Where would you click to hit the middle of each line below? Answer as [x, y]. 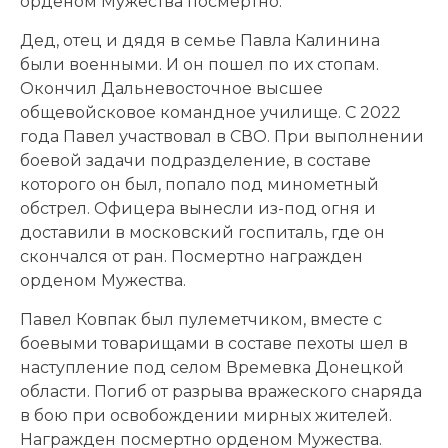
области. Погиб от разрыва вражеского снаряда [221, 391]
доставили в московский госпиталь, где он [202, 232]
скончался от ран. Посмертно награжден [191, 256]
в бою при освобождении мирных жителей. [206, 415]
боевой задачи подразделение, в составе [195, 160]
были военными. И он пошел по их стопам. [199, 64]
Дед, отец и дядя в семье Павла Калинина [200, 40]
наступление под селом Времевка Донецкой [212, 367]
